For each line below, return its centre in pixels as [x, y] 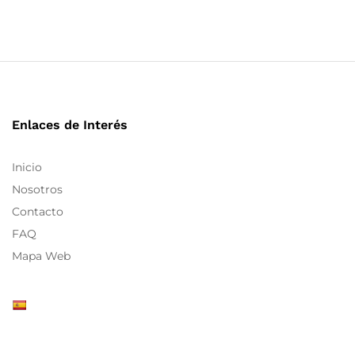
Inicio [27, 168]
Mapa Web [41, 256]
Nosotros [37, 190]
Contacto [38, 212]
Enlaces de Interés [70, 125]
